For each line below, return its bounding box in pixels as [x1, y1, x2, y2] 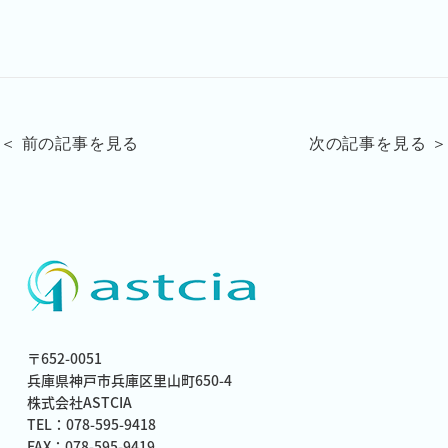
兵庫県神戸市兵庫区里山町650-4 [27, 370, 233, 390]
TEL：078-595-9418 [27, 414, 157, 434]
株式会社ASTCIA [27, 392, 133, 412]
